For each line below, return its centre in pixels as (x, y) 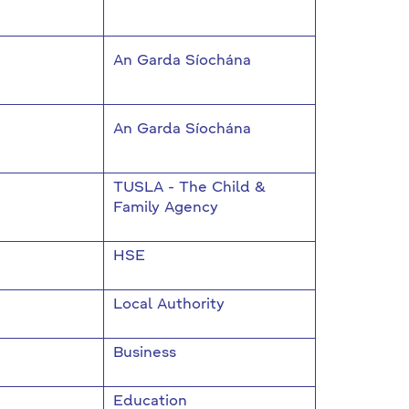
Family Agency (165, 208)
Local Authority (168, 305)
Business (144, 353)
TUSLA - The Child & (189, 188)
